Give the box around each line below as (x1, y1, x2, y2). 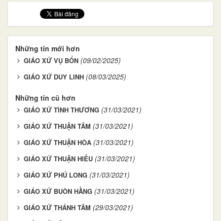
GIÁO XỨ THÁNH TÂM (24, 202, 91, 212)
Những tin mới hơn (15, 43, 80, 53)
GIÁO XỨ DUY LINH (24, 72, 84, 81)
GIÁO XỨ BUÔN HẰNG (24, 186, 92, 196)
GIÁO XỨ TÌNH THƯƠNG (24, 105, 99, 114)
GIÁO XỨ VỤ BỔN (24, 55, 78, 65)
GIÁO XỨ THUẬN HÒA (24, 137, 91, 147)
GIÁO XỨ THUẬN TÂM (24, 121, 91, 131)
